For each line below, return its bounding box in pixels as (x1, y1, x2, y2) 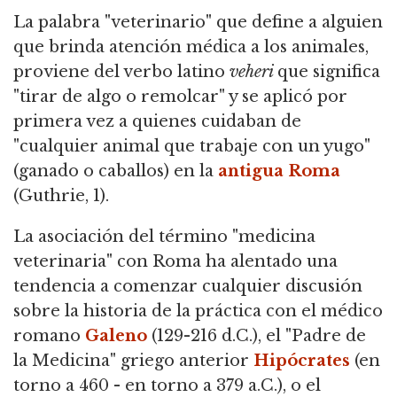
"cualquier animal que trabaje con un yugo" (13, 136, 370, 156)
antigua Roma (218, 161, 340, 181)
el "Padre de (261, 326, 366, 346)
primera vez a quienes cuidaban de (13, 112, 301, 131)
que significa (277, 62, 380, 82)
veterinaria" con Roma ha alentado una (13, 252, 338, 271)
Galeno (85, 326, 147, 346)
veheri (230, 62, 277, 82)
